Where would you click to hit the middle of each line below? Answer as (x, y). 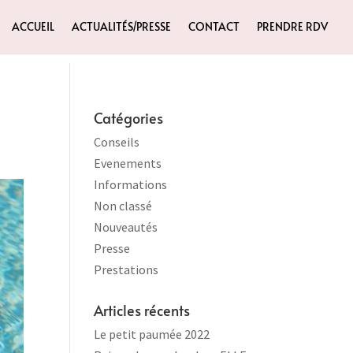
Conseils (117, 142)
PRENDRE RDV (292, 26)
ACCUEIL (33, 26)
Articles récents (142, 310)
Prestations (126, 269)
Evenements (128, 163)
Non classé (123, 206)
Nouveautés (126, 227)
